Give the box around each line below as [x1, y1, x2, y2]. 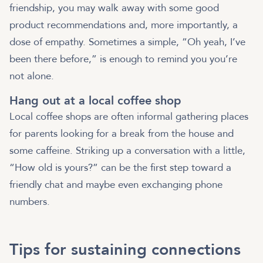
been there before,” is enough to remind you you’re [9, 52, 237, 66]
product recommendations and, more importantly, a [9, 18, 238, 32]
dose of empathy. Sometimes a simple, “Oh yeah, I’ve [9, 35, 245, 49]
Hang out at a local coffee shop [9, 93, 185, 109]
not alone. [9, 69, 57, 83]
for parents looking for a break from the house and [9, 127, 234, 141]
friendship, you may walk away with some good [9, 1, 219, 15]
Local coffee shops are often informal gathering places [9, 110, 248, 124]
